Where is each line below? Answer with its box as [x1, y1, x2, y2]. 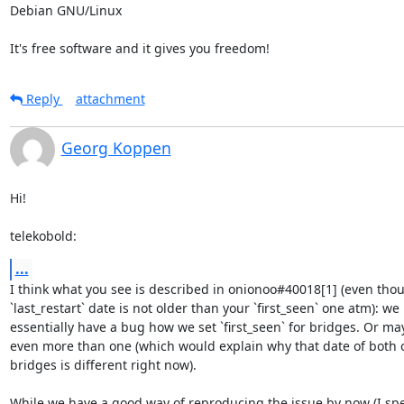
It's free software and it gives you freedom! [9, 39, 270, 57]
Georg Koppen [60, 136, 171, 159]
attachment [75, 89, 145, 107]
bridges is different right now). [9, 355, 197, 373]
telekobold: [9, 226, 77, 244]
